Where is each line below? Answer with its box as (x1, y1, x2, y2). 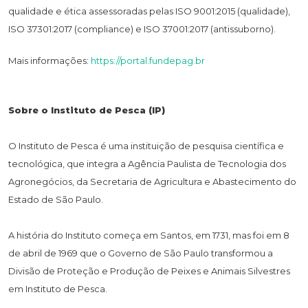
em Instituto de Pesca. (8, 283, 107, 294)
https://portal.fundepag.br (91, 54, 205, 66)
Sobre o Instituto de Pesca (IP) (8, 104, 165, 115)
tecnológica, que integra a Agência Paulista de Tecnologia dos (8, 157, 286, 169)
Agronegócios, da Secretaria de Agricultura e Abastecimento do (8, 175, 296, 187)
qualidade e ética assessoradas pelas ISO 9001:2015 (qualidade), (8, 5, 290, 16)
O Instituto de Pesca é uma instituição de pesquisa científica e (8, 140, 284, 151)
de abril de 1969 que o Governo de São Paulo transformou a (8, 247, 273, 258)
